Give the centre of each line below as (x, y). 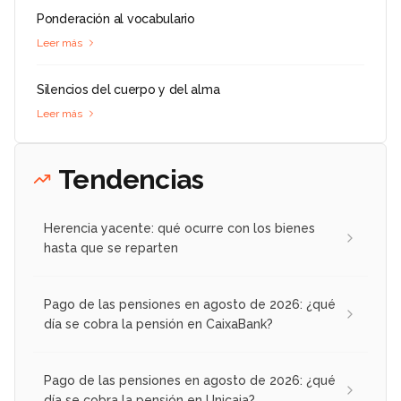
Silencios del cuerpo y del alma (128, 89)
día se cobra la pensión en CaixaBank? (158, 324)
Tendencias (131, 179)
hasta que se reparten (111, 247)
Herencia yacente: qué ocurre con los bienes (179, 228)
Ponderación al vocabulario (116, 18)
